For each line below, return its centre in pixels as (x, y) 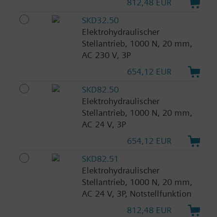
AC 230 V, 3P (106, 55)
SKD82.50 (100, 89)
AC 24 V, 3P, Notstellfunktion (136, 193)
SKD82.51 (100, 158)
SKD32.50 (100, 20)
